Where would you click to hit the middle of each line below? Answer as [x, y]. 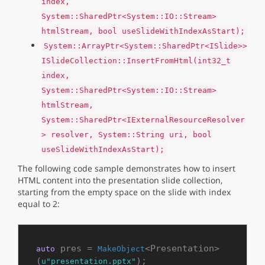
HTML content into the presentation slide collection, [120, 180]
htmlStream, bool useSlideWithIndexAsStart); [143, 31]
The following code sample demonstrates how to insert [127, 168]
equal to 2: [39, 204]
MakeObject [121, 249]
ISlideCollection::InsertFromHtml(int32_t [136, 61]
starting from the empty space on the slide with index [124, 192]
